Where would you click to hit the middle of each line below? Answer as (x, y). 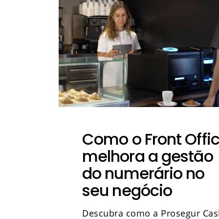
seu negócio (127, 190)
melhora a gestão (148, 156)
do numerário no (143, 173)
